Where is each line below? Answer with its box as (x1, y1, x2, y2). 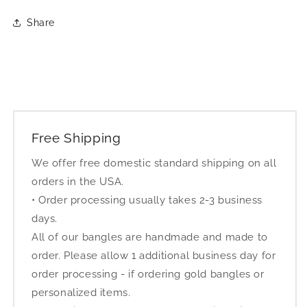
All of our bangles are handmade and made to (32, 231, 268, 243)
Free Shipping (32, 130, 121, 145)
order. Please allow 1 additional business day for (32, 249, 276, 262)
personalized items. (32, 286, 131, 299)
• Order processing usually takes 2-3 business (32, 194, 263, 206)
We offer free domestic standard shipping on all (32, 157, 277, 169)
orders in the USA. (32, 175, 124, 188)
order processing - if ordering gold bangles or (32, 268, 265, 280)
